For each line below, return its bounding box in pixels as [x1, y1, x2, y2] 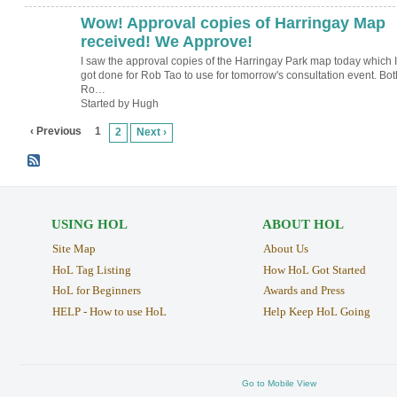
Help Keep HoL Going [262, 305, 370, 319]
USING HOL [51, 216, 128, 231]
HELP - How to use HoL [51, 305, 167, 319]
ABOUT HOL [261, 216, 344, 231]
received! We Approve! [80, 32, 253, 51]
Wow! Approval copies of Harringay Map [80, 13, 385, 32]
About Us [262, 241, 308, 255]
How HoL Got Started [262, 262, 366, 276]
